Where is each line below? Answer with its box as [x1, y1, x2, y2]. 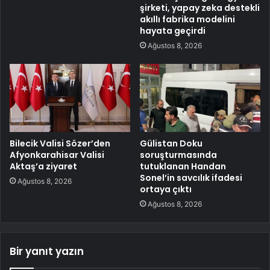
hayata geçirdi [140, 25, 206, 37]
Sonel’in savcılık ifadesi [140, 172, 242, 184]
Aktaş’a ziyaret [10, 160, 77, 173]
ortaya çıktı [140, 183, 192, 196]
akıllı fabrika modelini [140, 13, 235, 26]
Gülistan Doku [140, 137, 202, 150]
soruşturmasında [140, 149, 217, 162]
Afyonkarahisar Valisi [10, 149, 104, 162]
